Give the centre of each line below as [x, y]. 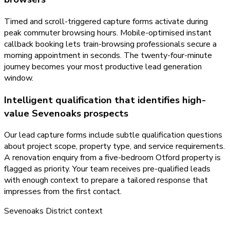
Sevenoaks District [38, 211]
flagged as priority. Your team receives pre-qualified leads [107, 169]
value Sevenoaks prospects [66, 113]
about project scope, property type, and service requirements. [114, 147]
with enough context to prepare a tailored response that [106, 180]
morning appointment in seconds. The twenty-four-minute [108, 55]
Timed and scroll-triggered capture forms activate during [106, 21]
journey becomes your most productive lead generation [103, 66]
